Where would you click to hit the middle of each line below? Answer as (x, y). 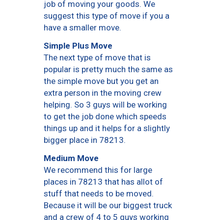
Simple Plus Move (78, 45)
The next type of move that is (97, 58)
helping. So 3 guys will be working (105, 105)
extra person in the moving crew (103, 93)
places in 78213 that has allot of (103, 182)
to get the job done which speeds (105, 117)
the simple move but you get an (101, 81)
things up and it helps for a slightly (107, 128)
